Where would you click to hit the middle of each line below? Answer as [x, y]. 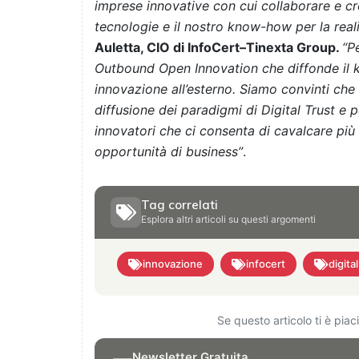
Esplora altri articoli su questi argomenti [228, 220]
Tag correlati [179, 205]
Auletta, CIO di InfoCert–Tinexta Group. [218, 48]
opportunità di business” [169, 152]
